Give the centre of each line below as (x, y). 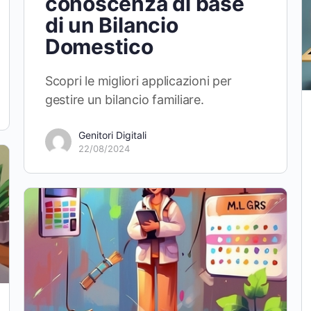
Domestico (99, 47)
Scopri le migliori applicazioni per (138, 81)
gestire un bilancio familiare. (124, 100)
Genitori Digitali (112, 135)
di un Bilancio (111, 25)
